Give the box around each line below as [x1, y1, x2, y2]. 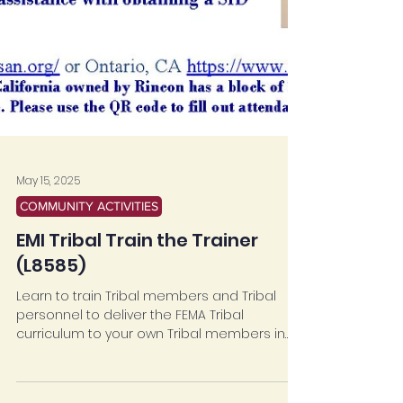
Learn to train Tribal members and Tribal [16, 368, 276, 386]
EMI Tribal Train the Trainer [16, 309, 258, 334]
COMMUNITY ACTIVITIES [20, 280, 158, 294]
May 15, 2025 [16, 254, 80, 269]
